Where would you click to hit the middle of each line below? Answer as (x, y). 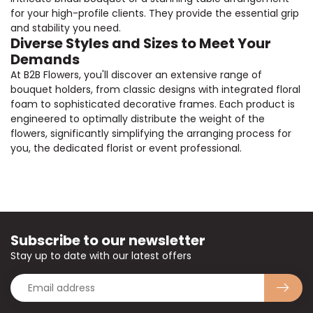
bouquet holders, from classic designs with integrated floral (155, 90)
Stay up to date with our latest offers (101, 256)
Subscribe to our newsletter (108, 241)
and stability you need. (66, 28)
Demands (45, 60)
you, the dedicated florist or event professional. (126, 148)
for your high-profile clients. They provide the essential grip (155, 14)
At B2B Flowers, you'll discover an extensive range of (136, 75)
